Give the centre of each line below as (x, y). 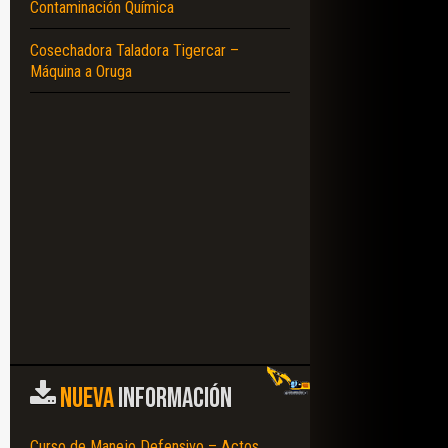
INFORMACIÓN (173, 398)
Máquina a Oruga (81, 71)
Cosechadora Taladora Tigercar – (134, 50)
